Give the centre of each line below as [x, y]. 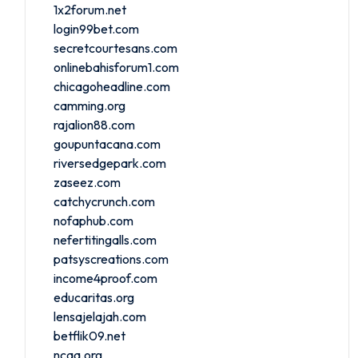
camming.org [89, 105]
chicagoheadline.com [112, 86]
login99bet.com [96, 28]
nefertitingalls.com [105, 239]
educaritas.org [94, 297]
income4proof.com [105, 278]
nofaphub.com [93, 220]
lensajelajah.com [100, 316]
